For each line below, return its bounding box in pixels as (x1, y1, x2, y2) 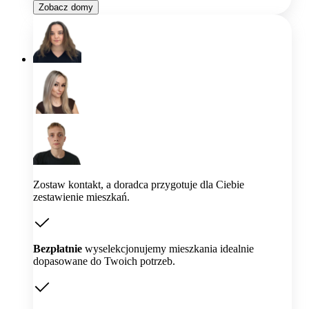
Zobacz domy (39, 1, 93, 12)
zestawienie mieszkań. (33, 190, 130, 203)
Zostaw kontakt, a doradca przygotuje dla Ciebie (33, 178, 244, 190)
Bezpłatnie (33, 243, 82, 255)
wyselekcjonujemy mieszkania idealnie (82, 243, 254, 255)
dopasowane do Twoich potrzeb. (33, 255, 175, 268)
